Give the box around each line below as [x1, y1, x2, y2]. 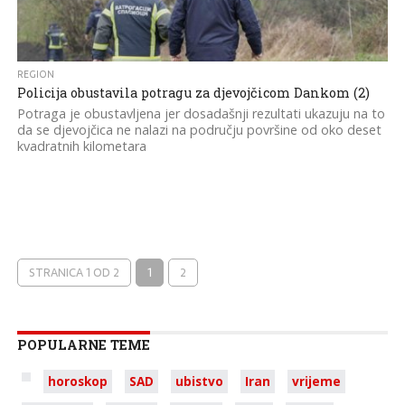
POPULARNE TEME [16, 336, 150, 353]
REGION [16, 67, 54, 82]
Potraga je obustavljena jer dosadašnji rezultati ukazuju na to [16, 105, 385, 122]
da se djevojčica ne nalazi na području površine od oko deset [16, 121, 381, 138]
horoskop [47, 372, 108, 390]
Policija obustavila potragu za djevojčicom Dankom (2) [16, 84, 370, 101]
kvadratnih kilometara [16, 137, 146, 155]
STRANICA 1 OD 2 [28, 263, 119, 282]
